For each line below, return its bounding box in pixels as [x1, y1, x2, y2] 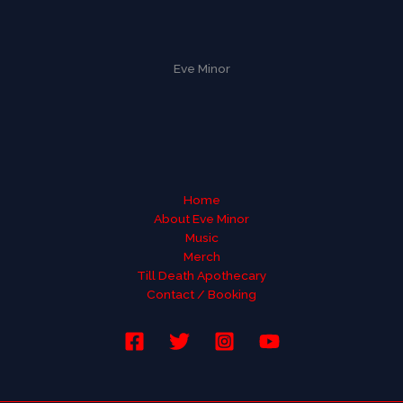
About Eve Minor [154, 210, 249, 226]
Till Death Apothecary [137, 267, 266, 282]
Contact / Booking [147, 286, 256, 301]
